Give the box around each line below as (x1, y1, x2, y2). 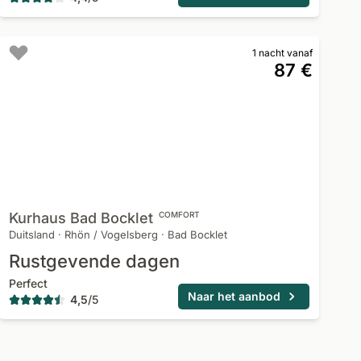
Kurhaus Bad (8, 210, 97, 226)
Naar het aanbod (187, 289, 280, 303)
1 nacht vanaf (251, 47, 313, 59)
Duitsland (8, 228, 55, 241)
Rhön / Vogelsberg (64, 228, 158, 241)
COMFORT (158, 210, 200, 219)
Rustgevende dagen (8, 251, 180, 272)
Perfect (8, 276, 48, 290)
